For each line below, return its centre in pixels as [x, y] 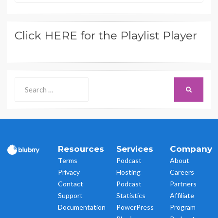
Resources [81, 149]
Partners [183, 184]
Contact [71, 184]
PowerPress [135, 207]
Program [182, 207]
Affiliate [182, 196]
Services [135, 149]
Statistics [131, 196]
